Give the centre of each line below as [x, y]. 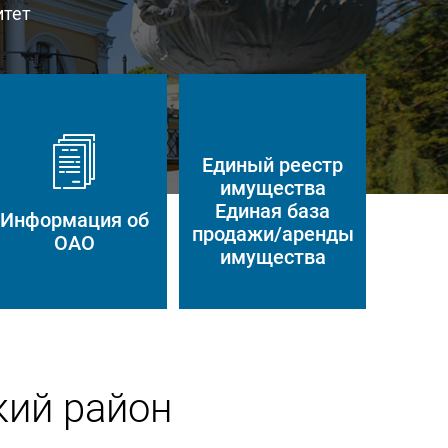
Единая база [273, 211]
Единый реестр [273, 165]
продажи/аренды [272, 234]
